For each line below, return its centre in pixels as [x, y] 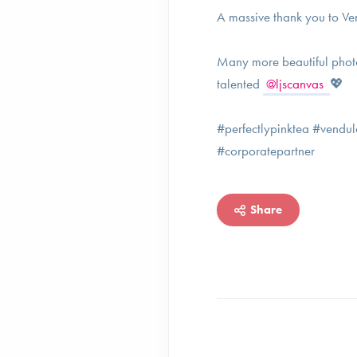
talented [240, 84]
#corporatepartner [266, 151]
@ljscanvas [296, 84]
